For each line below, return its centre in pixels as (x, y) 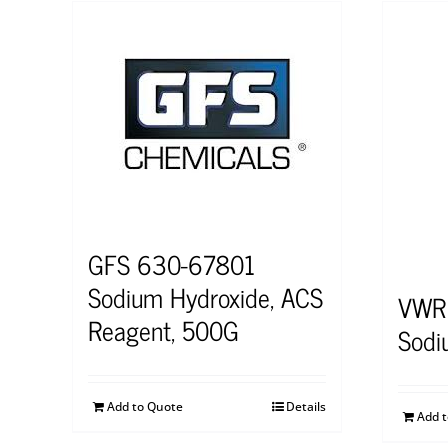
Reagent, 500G (163, 329)
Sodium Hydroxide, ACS (205, 296)
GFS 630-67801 (171, 263)
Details (306, 406)
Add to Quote (145, 406)
